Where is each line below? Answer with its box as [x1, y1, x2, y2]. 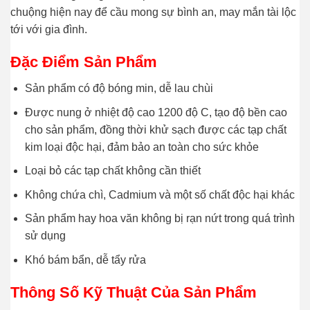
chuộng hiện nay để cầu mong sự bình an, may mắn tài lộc [10, 6, 296, 19]
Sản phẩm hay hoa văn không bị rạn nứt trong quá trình [24, 212, 295, 225]
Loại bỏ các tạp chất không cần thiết [24, 165, 201, 177]
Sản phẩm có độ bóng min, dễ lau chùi [24, 82, 213, 94]
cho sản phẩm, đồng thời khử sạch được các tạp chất [24, 123, 286, 136]
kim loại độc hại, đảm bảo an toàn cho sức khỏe [24, 140, 259, 153]
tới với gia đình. [10, 24, 87, 36]
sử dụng [24, 230, 66, 242]
